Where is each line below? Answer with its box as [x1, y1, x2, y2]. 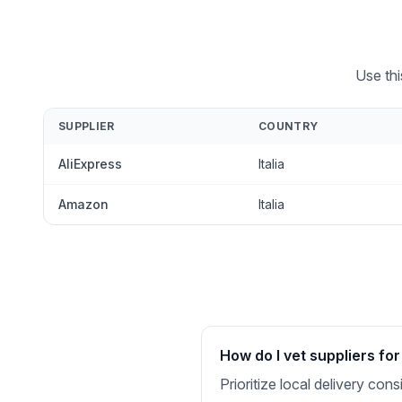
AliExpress [58, 156, 122, 171]
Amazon [58, 197, 109, 212]
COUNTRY [258, 119, 319, 133]
